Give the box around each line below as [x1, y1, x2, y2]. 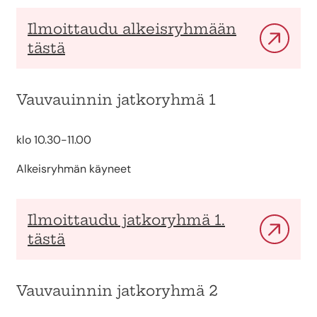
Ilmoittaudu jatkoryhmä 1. [28, 210, 225, 229]
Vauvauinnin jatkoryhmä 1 [16, 90, 216, 108]
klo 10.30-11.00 [16, 132, 91, 147]
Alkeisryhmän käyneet [16, 161, 131, 176]
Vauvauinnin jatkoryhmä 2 [16, 281, 218, 299]
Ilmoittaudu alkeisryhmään [28, 19, 236, 38]
